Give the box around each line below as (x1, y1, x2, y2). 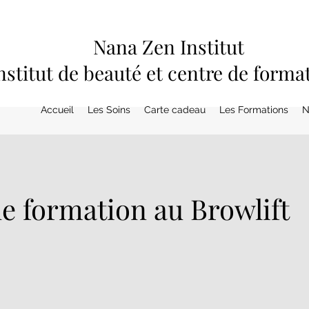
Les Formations (219, 103, 288, 115)
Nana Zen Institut (93, 34, 245, 59)
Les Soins (88, 103, 130, 115)
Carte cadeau (144, 103, 206, 115)
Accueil (41, 103, 74, 115)
